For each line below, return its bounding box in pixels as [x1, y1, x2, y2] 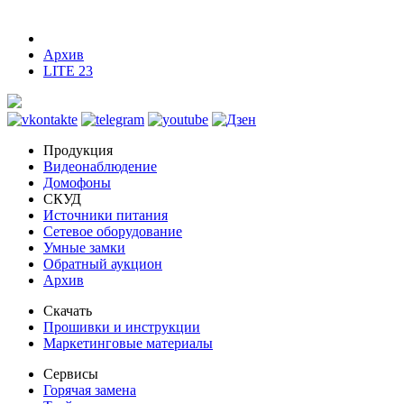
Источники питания [43, 207, 168, 224]
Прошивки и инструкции [43, 319, 200, 335]
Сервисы [43, 366, 98, 382]
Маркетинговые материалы [43, 335, 213, 352]
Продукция [43, 142, 113, 159]
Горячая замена [43, 382, 136, 399]
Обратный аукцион [43, 256, 162, 272]
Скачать [43, 303, 92, 319]
